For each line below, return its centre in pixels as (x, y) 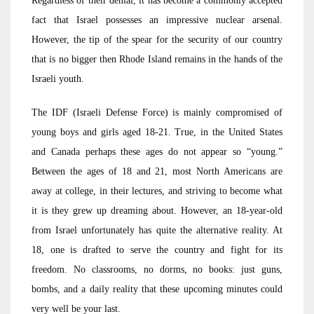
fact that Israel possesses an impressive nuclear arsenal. (157, 20)
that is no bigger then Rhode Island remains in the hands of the (157, 59)
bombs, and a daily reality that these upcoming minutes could (157, 289)
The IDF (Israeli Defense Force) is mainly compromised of (157, 112)
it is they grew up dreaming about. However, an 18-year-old (157, 211)
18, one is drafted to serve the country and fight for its (157, 250)
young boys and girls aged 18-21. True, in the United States (157, 132)
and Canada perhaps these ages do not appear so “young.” (157, 152)
